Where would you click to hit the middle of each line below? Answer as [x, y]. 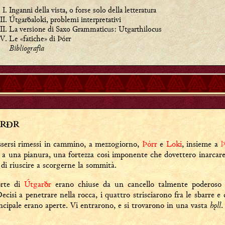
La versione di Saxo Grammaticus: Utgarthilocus [85, 29]
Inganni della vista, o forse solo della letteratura [82, 10]
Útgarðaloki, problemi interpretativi [65, 19]
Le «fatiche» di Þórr [40, 38]
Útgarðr [38, 184]
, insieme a [201, 144]
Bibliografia [26, 48]
